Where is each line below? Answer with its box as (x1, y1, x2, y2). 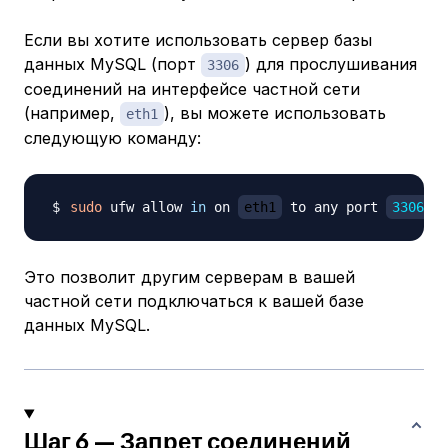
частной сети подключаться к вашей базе (24, 291, 364, 312)
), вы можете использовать (164, 103, 386, 124)
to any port (282, 199, 386, 216)
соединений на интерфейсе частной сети (24, 79, 360, 100)
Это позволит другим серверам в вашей (24, 267, 355, 288)
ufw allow (102, 199, 190, 216)
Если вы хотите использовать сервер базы (24, 30, 372, 51)
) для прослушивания (245, 54, 417, 75)
